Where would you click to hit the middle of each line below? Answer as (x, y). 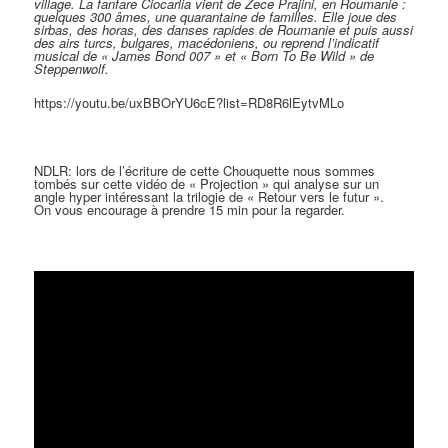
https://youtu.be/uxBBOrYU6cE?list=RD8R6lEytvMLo (189, 102)
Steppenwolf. (72, 68)
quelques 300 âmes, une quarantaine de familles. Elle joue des (216, 16)
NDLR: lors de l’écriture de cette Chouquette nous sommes (205, 170)
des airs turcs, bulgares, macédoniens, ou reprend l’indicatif (207, 42)
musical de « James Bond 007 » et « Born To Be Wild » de (204, 55)
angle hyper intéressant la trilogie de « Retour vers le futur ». (209, 196)
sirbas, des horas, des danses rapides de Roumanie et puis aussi (224, 29)
